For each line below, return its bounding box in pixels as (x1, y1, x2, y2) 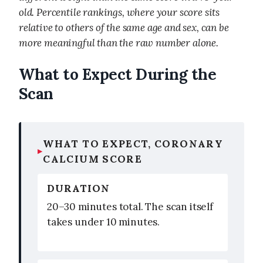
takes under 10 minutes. (47, 215, 160, 228)
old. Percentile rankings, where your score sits (19, 5, 220, 19)
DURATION (47, 181, 110, 195)
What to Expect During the (19, 64, 217, 84)
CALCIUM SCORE (43, 152, 143, 166)
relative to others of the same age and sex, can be (19, 21, 229, 34)
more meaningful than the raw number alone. (19, 36, 218, 49)
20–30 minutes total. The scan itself (47, 200, 213, 213)
